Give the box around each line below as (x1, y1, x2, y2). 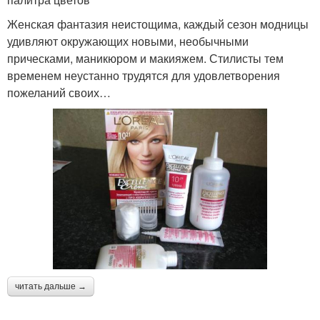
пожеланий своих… (7, 84, 111, 101)
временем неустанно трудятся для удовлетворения (7, 66, 280, 84)
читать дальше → (15, 281, 86, 291)
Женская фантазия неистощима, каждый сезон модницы (7, 15, 309, 32)
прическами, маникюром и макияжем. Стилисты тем (7, 49, 284, 66)
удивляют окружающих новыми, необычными (7, 32, 249, 49)
